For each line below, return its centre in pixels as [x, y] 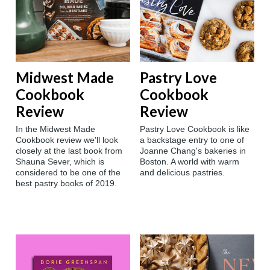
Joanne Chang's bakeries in [193, 151]
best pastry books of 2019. [66, 184]
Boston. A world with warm [190, 162]
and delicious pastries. [182, 173]
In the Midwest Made [55, 129]
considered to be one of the [68, 173]
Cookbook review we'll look [67, 140]
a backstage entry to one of [192, 140]
